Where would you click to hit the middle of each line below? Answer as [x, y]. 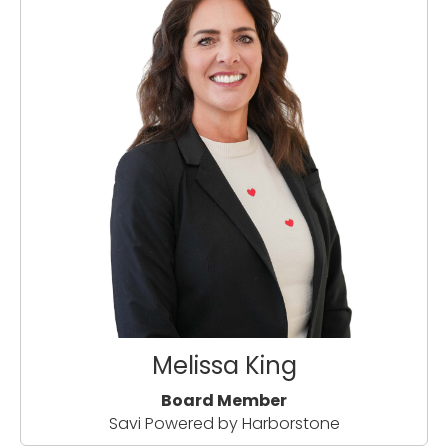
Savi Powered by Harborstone [224, 424]
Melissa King [224, 366]
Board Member [224, 401]
